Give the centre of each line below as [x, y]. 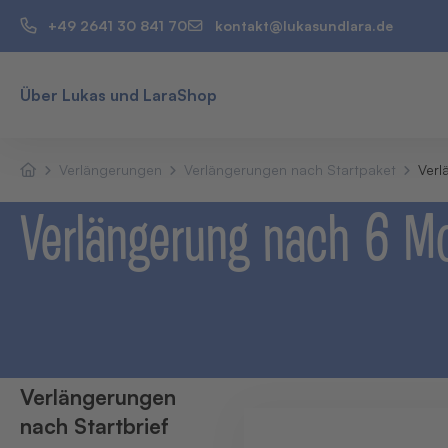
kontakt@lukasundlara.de [304, 25]
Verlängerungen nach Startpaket [290, 169]
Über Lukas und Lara [98, 94]
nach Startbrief [94, 425]
